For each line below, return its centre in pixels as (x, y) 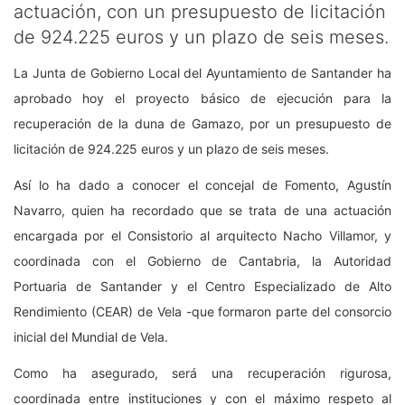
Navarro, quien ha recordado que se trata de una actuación (202, 210)
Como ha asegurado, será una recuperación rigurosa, (202, 372)
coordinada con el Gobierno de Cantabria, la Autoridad (202, 260)
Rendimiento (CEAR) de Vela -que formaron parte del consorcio (202, 311)
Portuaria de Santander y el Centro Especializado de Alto (202, 286)
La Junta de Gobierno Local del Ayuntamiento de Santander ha (202, 72)
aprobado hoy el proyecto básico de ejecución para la (202, 98)
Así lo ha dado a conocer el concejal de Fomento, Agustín (202, 184)
